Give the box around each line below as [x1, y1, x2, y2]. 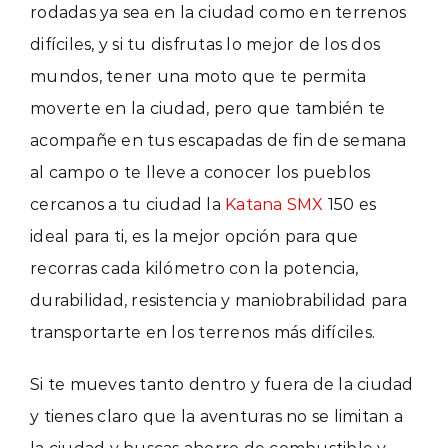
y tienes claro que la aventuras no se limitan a [30, 406, 403, 426]
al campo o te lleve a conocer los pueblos [30, 162, 371, 182]
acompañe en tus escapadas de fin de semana [30, 130, 407, 150]
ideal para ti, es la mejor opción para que [30, 226, 359, 246]
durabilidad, [30, 290, 132, 310]
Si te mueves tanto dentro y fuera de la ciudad [30, 374, 414, 394]
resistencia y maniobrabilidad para [131, 290, 407, 310]
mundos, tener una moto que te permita [30, 66, 367, 86]
